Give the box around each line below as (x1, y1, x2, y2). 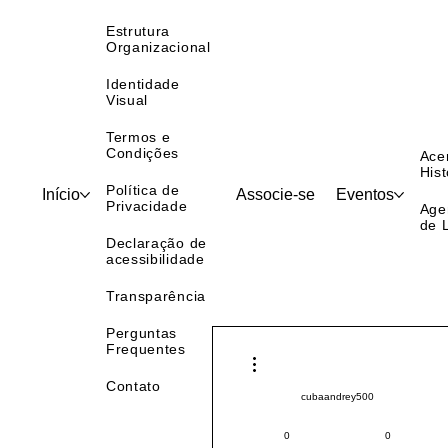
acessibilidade (105, 269, 205, 286)
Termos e (105, 147, 171, 164)
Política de (105, 200, 180, 217)
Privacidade (105, 216, 188, 233)
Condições (105, 163, 180, 180)
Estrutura (105, 41, 171, 58)
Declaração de (105, 253, 207, 270)
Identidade (105, 94, 180, 111)
